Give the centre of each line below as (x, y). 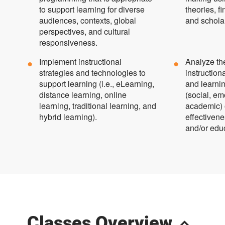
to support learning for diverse (92, 10)
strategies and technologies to (92, 73)
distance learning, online (83, 95)
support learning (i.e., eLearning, (96, 84)
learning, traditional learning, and (97, 106)
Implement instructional (80, 62)
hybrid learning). (68, 117)
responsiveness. (68, 43)
